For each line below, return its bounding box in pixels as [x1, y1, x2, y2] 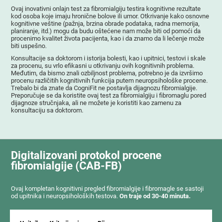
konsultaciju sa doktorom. [11, 106, 84, 114]
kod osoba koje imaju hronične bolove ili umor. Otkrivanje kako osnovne [11, 12, 210, 20]
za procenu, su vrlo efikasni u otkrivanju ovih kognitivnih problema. [11, 61, 195, 69]
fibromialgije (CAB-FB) [11, 160, 122, 172]
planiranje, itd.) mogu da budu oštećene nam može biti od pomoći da [11, 27, 201, 35]
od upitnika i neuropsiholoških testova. [11, 192, 120, 200]
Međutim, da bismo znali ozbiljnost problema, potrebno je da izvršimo [11, 69, 203, 77]
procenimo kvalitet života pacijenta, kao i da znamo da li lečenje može [11, 34, 205, 42]
